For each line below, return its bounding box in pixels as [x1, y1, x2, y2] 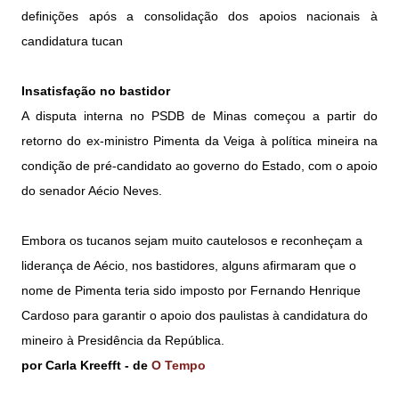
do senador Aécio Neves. [21, 183, 166, 199]
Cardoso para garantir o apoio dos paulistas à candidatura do [21, 308, 368, 323]
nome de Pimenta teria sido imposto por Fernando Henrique [21, 283, 361, 298]
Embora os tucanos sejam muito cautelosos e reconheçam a [21, 233, 362, 248]
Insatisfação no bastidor [21, 84, 174, 99]
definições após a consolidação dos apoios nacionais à [21, 9, 378, 24]
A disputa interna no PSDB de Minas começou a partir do [21, 109, 378, 124]
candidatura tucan [21, 34, 123, 49]
